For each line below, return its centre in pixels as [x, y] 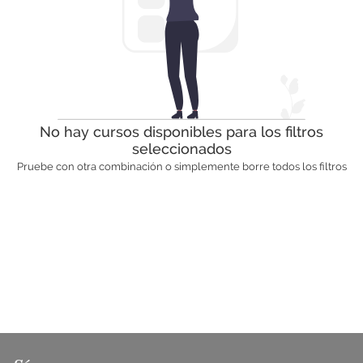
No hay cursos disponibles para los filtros [181, 132]
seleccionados [181, 149]
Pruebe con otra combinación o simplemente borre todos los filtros [181, 167]
